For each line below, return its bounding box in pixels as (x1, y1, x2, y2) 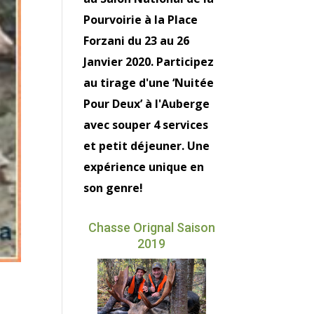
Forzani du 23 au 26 (83, 33, 190, 49)
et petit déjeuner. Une (83, 138, 210, 154)
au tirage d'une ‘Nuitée (83, 75, 214, 91)
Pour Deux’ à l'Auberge (83, 96, 210, 112)
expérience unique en (83, 159, 205, 175)
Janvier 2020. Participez (83, 54, 214, 70)
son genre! (83, 180, 144, 196)
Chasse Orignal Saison (88, 220, 215, 235)
